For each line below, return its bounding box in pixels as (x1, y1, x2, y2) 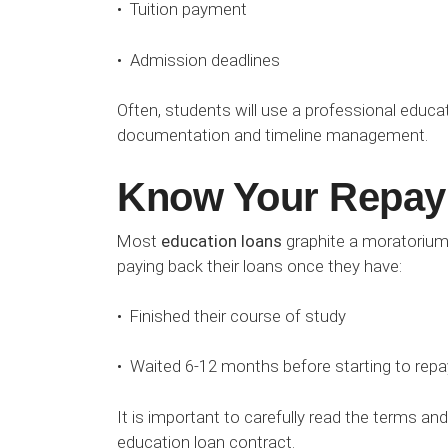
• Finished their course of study (117, 306, 346, 327)
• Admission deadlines (117, 49, 280, 70)
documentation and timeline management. (117, 124, 428, 145)
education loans (161, 230, 282, 251)
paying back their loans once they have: (117, 255, 402, 276)
